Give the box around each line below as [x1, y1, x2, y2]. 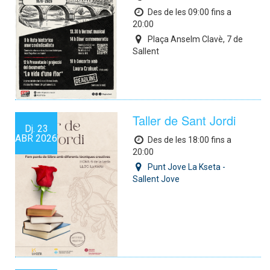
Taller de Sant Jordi [133, 111, 236, 129]
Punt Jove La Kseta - [148, 162, 225, 172]
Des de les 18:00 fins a [148, 134, 231, 145]
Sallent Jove [133, 174, 180, 184]
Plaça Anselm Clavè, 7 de [148, 34, 243, 45]
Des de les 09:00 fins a [148, 7, 231, 17]
